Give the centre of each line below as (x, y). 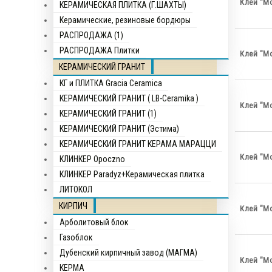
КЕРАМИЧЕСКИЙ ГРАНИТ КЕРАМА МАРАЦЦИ (138, 144)
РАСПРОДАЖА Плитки (100, 50)
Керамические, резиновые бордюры (125, 20)
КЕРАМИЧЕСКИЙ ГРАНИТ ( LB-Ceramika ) (129, 98)
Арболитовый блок (94, 222)
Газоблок (76, 237)
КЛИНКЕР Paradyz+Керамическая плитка (132, 174)
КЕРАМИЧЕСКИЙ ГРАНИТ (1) (108, 114)
